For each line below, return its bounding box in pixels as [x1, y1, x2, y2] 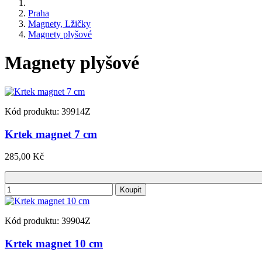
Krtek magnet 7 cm [5, 127, 97, 140]
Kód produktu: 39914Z [5, 106, 91, 116]
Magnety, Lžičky [28, 19, 91, 29]
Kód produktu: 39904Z [5, 216, 91, 226]
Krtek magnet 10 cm [5, 237, 103, 250]
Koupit [120, 185, 142, 195]
